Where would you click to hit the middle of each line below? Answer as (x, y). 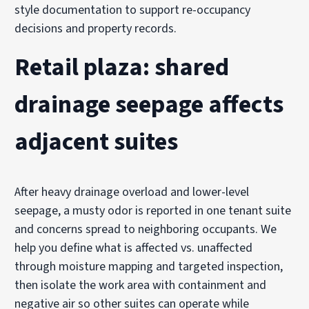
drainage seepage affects (149, 104)
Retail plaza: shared (122, 67)
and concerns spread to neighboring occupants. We (146, 229)
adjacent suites (97, 141)
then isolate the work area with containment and (141, 285)
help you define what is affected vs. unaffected (134, 248)
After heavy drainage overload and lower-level (132, 192)
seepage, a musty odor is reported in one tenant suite (153, 210)
